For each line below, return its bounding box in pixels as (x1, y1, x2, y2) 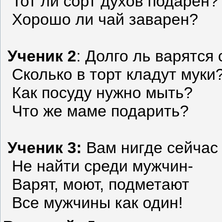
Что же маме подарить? (3, 102, 189, 120)
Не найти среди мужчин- (3, 157, 193, 175)
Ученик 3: (3, 138, 82, 157)
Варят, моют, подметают (3, 175, 189, 193)
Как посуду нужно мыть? (3, 83, 193, 102)
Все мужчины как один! (3, 193, 187, 212)
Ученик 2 (3, 47, 76, 65)
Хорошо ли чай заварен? (3, 10, 198, 28)
